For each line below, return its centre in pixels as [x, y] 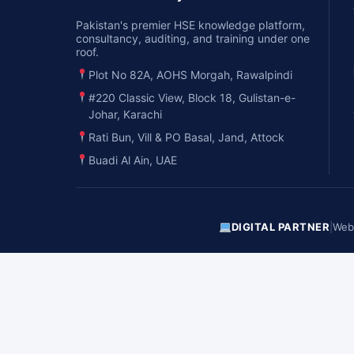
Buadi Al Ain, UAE [132, 160]
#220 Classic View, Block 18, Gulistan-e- [192, 98]
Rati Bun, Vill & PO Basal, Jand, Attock [186, 137]
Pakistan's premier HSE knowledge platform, [190, 25]
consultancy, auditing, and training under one [193, 38]
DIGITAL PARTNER [281, 227]
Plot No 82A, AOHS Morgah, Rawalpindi [190, 75]
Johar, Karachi [125, 114]
